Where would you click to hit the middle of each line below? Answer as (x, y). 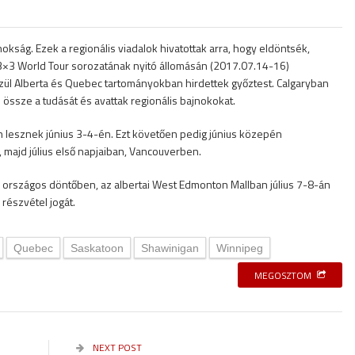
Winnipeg (240, 248)
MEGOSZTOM (283, 275)
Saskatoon (97, 248)
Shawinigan (170, 248)
